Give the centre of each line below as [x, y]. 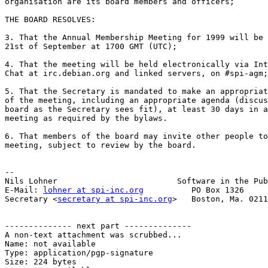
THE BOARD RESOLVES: [50, 20]
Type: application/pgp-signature [79, 253]
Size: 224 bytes [41, 262]
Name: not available [50, 244]
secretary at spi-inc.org [115, 199]
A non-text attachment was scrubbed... [93, 235]
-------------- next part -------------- [98, 226]
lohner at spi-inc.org [93, 190]
